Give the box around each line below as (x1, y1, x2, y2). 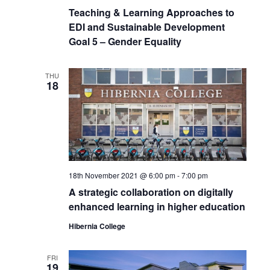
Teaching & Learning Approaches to (68, 5, 234, 19)
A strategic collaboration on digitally (68, 184, 233, 199)
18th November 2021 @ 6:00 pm (68, 169, 175, 180)
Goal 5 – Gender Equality (68, 34, 181, 48)
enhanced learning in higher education (68, 199, 245, 213)
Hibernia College (68, 220, 125, 231)
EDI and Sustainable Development (68, 19, 225, 34)
